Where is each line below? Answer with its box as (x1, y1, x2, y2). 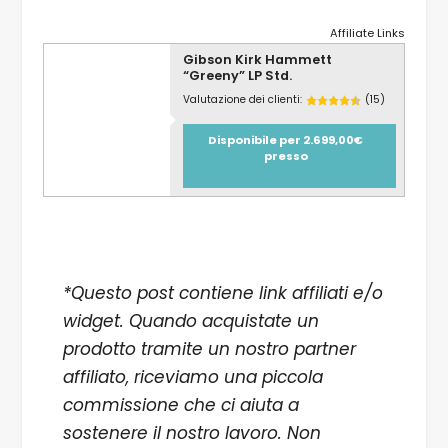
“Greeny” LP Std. (182, 67, 292, 85)
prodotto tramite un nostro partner (62, 337, 356, 362)
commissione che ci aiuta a (62, 393, 299, 418)
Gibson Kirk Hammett (182, 51, 332, 69)
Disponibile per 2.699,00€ (208, 132, 364, 149)
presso (263, 148, 308, 165)
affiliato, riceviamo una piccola (62, 365, 323, 390)
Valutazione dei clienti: (182, 92, 302, 108)
